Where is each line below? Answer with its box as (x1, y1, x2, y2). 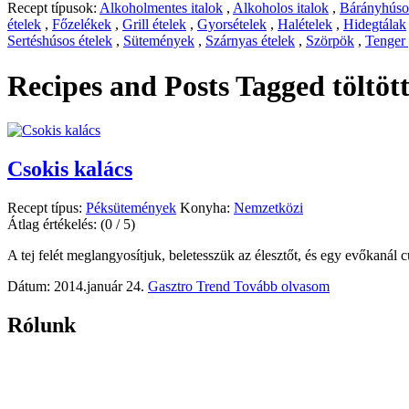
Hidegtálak (343, 16, 406, 33)
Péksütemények (86, 200, 176, 216)
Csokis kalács (7, 157, 132, 182)
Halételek (278, 16, 332, 33)
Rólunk (7, 313, 76, 338)
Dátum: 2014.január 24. (7, 278, 144, 295)
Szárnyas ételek (205, 33, 295, 49)
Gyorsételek (197, 16, 267, 33)
